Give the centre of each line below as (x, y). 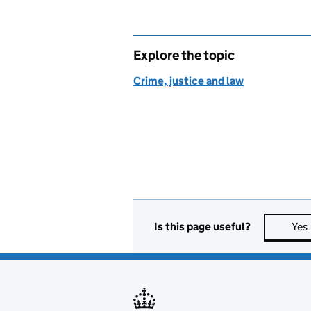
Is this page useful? (202, 226)
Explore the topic (184, 55)
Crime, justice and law (188, 81)
